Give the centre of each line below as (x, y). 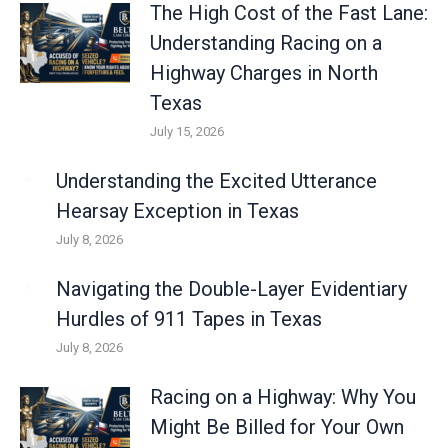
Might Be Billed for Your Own (277, 427)
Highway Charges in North (264, 73)
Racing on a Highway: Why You (283, 397)
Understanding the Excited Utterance (216, 181)
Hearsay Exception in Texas (177, 211)
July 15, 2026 (187, 131)
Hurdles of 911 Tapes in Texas (189, 319)
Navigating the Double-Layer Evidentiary (231, 289)
